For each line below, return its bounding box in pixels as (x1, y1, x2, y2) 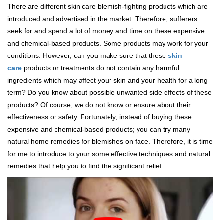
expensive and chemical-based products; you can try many (7, 125, 190, 133)
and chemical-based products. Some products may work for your (7, 39, 208, 47)
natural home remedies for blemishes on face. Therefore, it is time (7, 137, 213, 145)
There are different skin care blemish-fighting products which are (7, 2, 208, 10)
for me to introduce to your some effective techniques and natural (7, 149, 210, 158)
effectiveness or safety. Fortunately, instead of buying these (7, 112, 192, 121)
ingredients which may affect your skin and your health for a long (7, 76, 208, 84)
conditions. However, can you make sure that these (7, 51, 168, 59)
